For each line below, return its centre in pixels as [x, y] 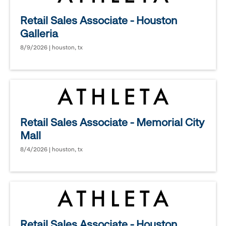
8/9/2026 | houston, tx [51, 48]
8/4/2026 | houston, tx [51, 150]
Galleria [39, 34]
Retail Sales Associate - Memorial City [112, 123]
